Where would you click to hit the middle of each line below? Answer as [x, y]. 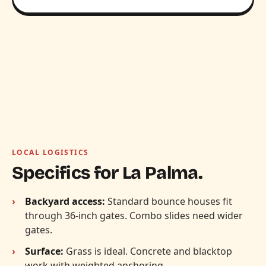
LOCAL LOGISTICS [50, 152]
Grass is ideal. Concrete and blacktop [148, 251]
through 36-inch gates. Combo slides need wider [134, 215]
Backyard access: [65, 201]
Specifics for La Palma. [107, 172]
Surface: [44, 251]
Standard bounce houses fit [169, 201]
